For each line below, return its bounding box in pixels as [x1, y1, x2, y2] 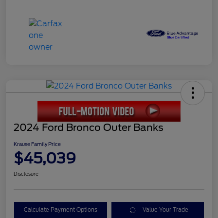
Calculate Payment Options [23, 206, 97, 214]
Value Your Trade [143, 206, 189, 214]
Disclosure [14, 171, 38, 177]
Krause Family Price [14, 141, 61, 147]
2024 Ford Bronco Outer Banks [14, 122, 163, 134]
